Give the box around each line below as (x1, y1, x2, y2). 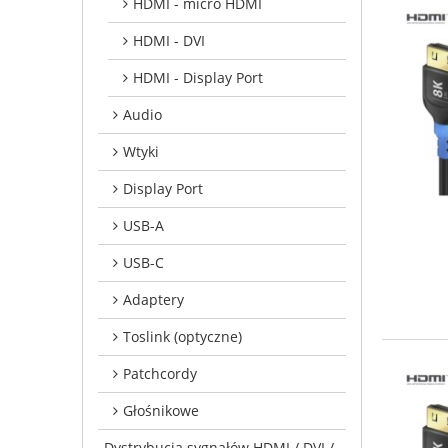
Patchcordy (123, 363, 197, 383)
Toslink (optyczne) (123, 326, 242, 346)
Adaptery (123, 289, 184, 309)
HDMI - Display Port (133, 67, 263, 87)
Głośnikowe (123, 400, 199, 420)
